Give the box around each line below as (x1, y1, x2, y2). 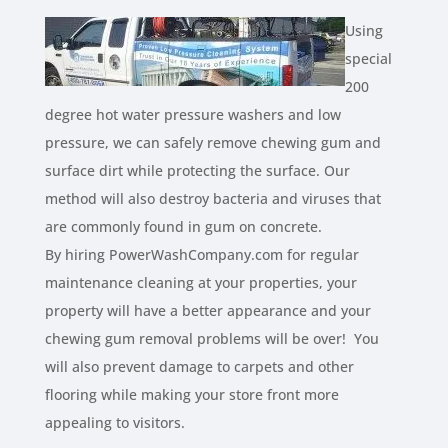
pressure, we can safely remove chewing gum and (44, 133, 381, 153)
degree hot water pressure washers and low (44, 105, 341, 125)
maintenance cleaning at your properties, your (44, 273, 357, 293)
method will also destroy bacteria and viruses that (44, 189, 381, 209)
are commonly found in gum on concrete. (44, 217, 322, 237)
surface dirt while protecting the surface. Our (44, 161, 350, 181)
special (344, 49, 392, 69)
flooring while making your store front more (44, 385, 339, 405)
